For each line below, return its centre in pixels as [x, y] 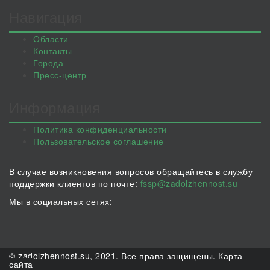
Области [51, 39]
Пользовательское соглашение [99, 141]
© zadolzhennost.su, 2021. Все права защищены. [114, 256]
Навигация [46, 17]
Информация [55, 107]
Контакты [52, 51]
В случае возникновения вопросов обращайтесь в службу [131, 171]
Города [48, 63]
